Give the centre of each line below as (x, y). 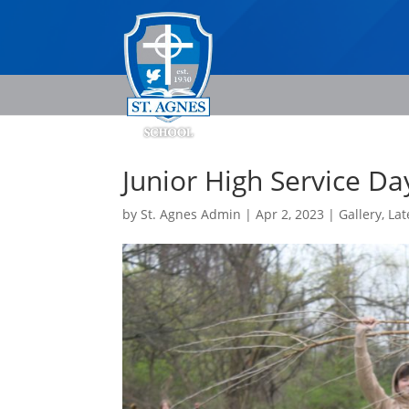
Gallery (361, 214)
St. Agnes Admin (191, 214)
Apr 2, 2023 (290, 214)
